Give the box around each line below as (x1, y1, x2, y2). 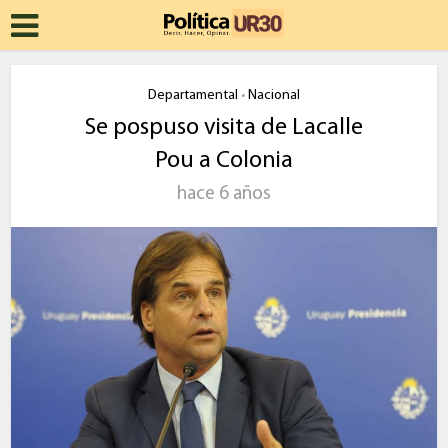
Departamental (148, 88, 238, 103)
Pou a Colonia (155, 149, 293, 173)
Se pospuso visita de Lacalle (85, 116, 363, 140)
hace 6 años (177, 185, 271, 204)
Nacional (248, 88, 300, 103)
